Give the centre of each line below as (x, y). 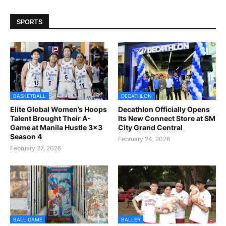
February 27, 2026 (36, 148)
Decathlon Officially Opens (164, 109)
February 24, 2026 (144, 139)
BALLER (131, 220)
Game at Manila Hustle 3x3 (56, 128)
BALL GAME (28, 220)
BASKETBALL (30, 96)
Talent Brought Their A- (50, 119)
